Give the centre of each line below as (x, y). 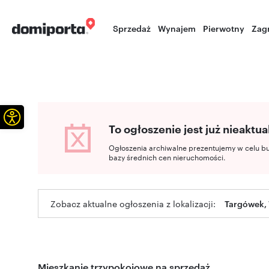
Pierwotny (224, 28)
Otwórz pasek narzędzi (50, 116)
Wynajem (177, 28)
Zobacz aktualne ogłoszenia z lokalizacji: (133, 204)
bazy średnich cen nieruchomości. (167, 157)
